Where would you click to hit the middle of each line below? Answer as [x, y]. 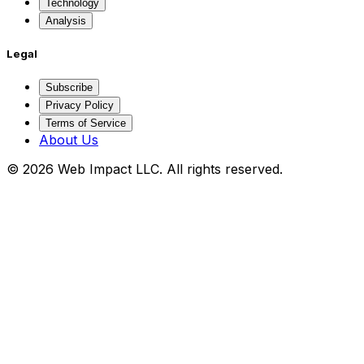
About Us [69, 140]
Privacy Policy [80, 106]
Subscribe [69, 88]
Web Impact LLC [108, 169]
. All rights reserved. [221, 169]
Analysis [66, 20]
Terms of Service [86, 123]
